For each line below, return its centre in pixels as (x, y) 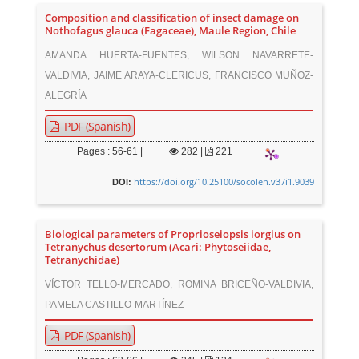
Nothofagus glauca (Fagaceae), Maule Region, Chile (171, 31)
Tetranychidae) (83, 260)
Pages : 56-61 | (110, 151)
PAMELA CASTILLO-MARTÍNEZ (115, 305)
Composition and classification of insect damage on (172, 18)
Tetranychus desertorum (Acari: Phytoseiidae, (158, 247)
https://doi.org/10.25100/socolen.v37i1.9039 (224, 182)
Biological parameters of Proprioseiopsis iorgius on (173, 234)
